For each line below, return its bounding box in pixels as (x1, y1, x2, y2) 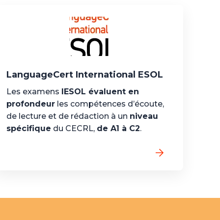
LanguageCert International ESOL (6, 69, 164, 80)
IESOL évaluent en (61, 87, 139, 96)
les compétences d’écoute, (55, 99, 165, 109)
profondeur (6, 99, 55, 109)
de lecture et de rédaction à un (6, 111, 130, 121)
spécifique (6, 124, 52, 133)
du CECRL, (51, 124, 97, 133)
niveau (130, 111, 159, 121)
